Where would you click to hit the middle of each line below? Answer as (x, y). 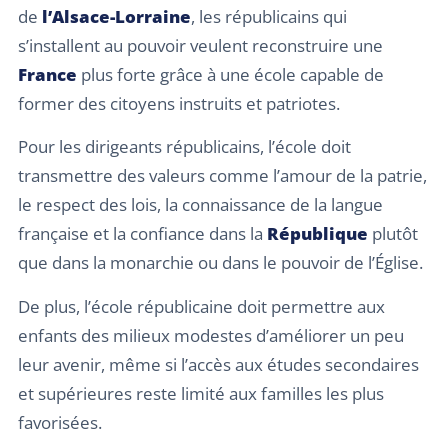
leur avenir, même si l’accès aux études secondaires (218, 364)
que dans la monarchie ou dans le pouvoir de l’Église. (220, 263)
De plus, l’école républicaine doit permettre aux (201, 306)
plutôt (393, 234)
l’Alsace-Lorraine (116, 16)
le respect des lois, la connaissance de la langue (200, 205)
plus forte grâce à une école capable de (230, 74)
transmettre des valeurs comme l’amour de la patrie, (222, 176)
